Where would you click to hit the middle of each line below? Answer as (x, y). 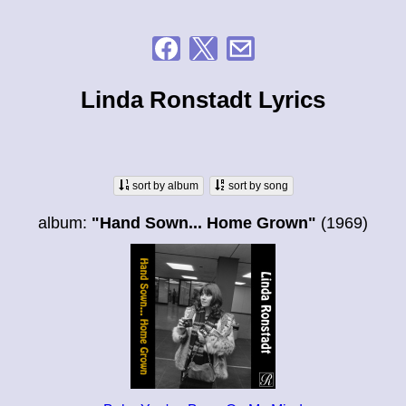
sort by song (256, 186)
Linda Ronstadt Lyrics (203, 99)
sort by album (164, 186)
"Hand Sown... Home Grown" (204, 223)
